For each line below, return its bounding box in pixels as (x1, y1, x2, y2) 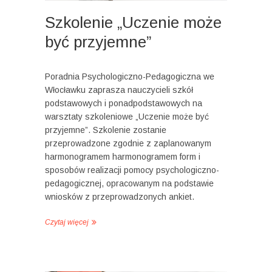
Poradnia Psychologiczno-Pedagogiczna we (45, 71, 214, 81)
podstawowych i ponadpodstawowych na (45, 98, 202, 108)
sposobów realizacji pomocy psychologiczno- (45, 165, 219, 175)
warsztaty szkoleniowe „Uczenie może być (45, 111, 209, 121)
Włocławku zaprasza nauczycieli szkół (45, 84, 193, 95)
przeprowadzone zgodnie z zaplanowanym (45, 138, 211, 148)
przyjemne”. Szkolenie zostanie (45, 124, 166, 135)
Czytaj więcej (45, 217, 89, 226)
